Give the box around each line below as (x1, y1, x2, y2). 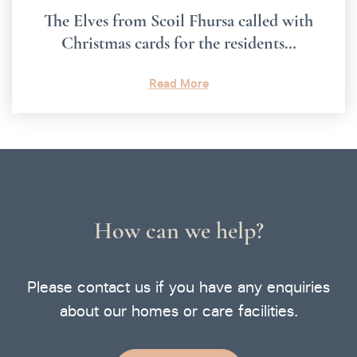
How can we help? (93, 215, 264, 245)
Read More (148, 75, 209, 91)
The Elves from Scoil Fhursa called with (44, 10, 313, 31)
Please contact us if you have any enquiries (27, 277, 330, 296)
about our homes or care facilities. (59, 301, 298, 320)
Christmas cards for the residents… (61, 32, 296, 53)
